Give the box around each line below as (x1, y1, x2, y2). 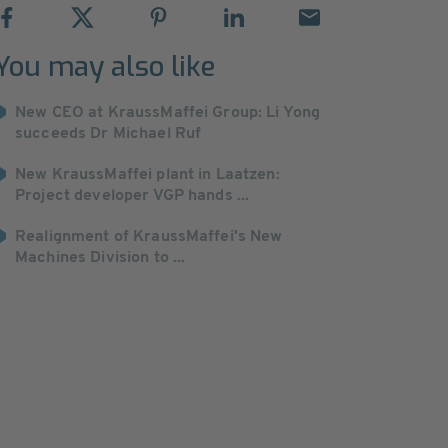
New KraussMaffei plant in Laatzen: (15, 167, 280, 183)
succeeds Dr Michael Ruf (15, 126, 202, 142)
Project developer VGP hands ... (15, 188, 250, 204)
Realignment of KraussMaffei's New (15, 229, 283, 245)
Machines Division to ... (15, 250, 186, 266)
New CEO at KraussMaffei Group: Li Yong (15, 105, 321, 121)
